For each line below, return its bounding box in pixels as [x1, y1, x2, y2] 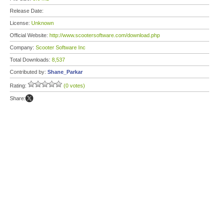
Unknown [31, 20, 54, 26]
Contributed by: [10, 69, 47, 75]
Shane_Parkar [47, 69, 83, 75]
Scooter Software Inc [36, 44, 86, 50]
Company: [10, 44, 36, 50]
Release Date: [10, 8, 45, 14]
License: [10, 20, 31, 26]
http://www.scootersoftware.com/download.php [49, 32, 160, 38]
